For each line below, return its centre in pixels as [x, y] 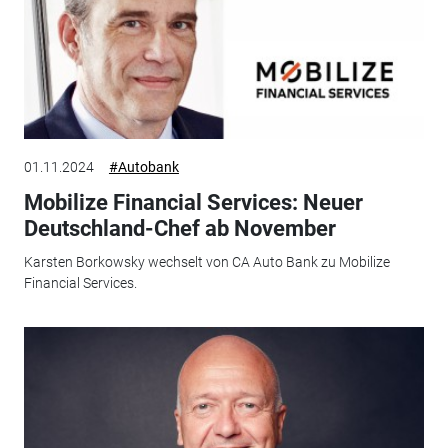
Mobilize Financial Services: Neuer [193, 202]
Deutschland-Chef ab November [179, 228]
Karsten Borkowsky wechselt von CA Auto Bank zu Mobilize [206, 262]
